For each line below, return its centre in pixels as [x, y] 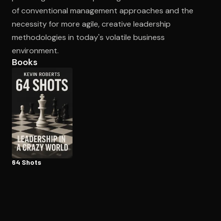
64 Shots [27, 162]
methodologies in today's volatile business [88, 37]
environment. [35, 51]
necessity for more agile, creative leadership [91, 24]
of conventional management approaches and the [103, 11]
